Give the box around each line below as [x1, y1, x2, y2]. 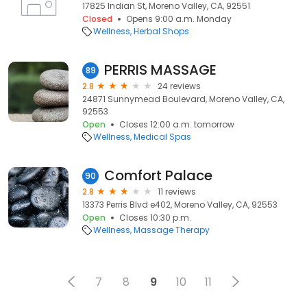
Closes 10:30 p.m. [119, 212, 191, 223]
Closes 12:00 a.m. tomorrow [119, 119, 234, 130]
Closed [82, 13, 112, 25]
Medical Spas [134, 131, 191, 143]
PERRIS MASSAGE [104, 60, 217, 79]
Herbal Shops [134, 25, 189, 37]
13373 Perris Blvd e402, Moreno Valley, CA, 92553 [82, 199, 278, 210]
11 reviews [158, 186, 196, 197]
